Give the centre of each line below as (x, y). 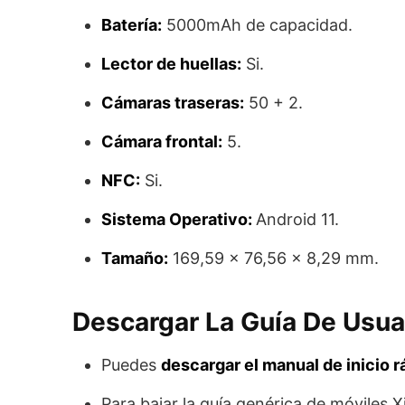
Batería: (132, 24)
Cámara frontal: (162, 141)
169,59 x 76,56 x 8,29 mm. (273, 258)
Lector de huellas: (171, 63)
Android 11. (297, 219)
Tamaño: (135, 258)
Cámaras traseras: (173, 102)
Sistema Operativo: (179, 219)
